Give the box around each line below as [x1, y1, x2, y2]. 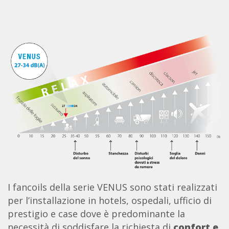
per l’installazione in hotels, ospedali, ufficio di [8, 194, 212, 207]
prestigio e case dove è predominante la [8, 207, 185, 220]
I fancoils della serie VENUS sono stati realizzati [8, 180, 217, 193]
